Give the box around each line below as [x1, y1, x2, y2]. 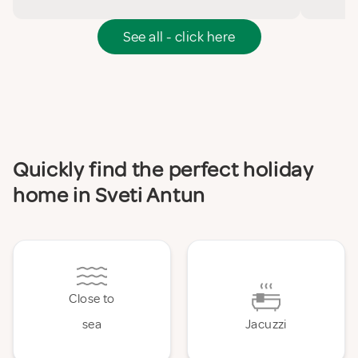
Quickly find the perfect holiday [13, 156, 314, 184]
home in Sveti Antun [13, 181, 205, 209]
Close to [69, 291, 115, 308]
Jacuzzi [245, 316, 287, 333]
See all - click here [122, 28, 236, 46]
